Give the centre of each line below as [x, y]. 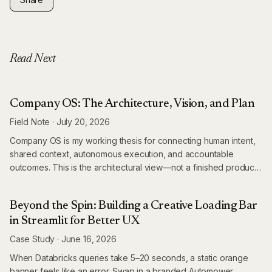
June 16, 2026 [89, 239]
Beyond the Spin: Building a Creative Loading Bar [134, 206]
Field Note [30, 122]
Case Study [32, 239]
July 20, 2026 [83, 122]
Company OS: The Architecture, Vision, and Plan [132, 104]
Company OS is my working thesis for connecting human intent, [133, 141]
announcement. [40, 181]
